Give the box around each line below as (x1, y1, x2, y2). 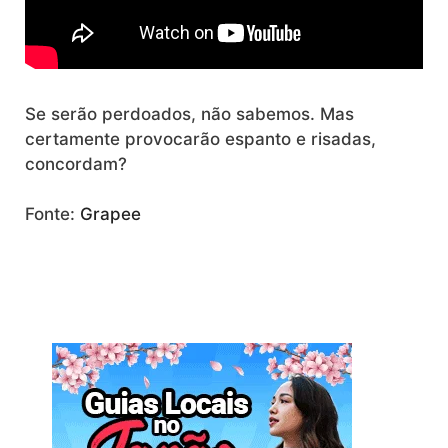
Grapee (80, 204, 141, 224)
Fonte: (25, 204, 80, 224)
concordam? (25, 153, 127, 174)
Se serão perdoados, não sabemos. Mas (25, 103, 354, 124)
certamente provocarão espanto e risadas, (25, 128, 376, 149)
